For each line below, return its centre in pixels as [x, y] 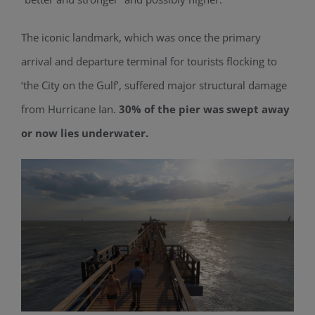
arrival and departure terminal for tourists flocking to [149, 62]
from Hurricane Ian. [70, 109]
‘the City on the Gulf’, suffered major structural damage [154, 85]
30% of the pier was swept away [204, 109]
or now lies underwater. [86, 133]
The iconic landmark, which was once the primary [141, 38]
